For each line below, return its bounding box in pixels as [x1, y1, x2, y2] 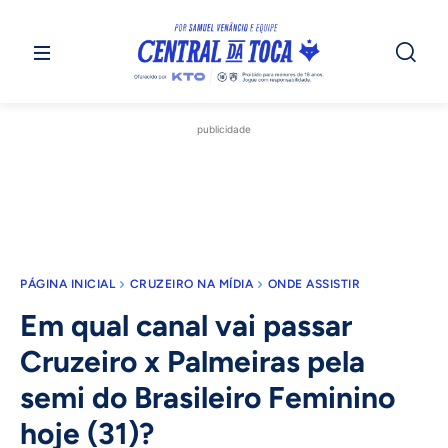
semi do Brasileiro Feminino [20, 379, 395, 417]
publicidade [197, 123, 251, 136]
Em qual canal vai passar [20, 307, 352, 345]
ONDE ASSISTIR [267, 277, 360, 292]
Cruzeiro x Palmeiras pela [20, 343, 365, 381]
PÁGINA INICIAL [20, 277, 115, 292]
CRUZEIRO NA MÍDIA [129, 277, 253, 292]
